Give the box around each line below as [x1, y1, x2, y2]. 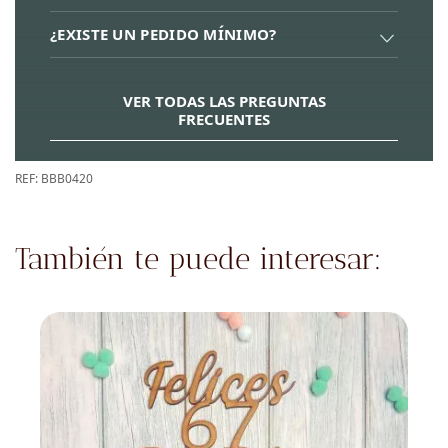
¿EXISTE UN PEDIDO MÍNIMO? [50, 23, 277, 44]
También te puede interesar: [15, 241, 382, 278]
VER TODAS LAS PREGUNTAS [122, 91, 326, 112]
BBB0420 [41, 170, 93, 188]
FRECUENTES [178, 109, 270, 130]
